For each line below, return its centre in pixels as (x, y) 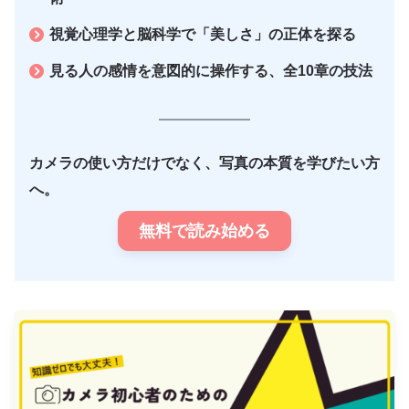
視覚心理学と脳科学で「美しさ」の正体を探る (203, 34)
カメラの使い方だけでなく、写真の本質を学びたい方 (204, 163)
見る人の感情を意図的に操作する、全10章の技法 (211, 70)
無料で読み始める (204, 231)
